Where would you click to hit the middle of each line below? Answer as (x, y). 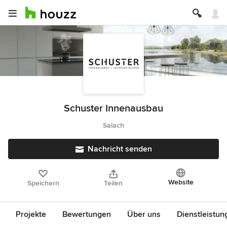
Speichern (43, 183)
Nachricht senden (120, 149)
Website (181, 182)
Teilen (113, 183)
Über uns (144, 214)
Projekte (31, 214)
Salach (113, 125)
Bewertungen (87, 214)
